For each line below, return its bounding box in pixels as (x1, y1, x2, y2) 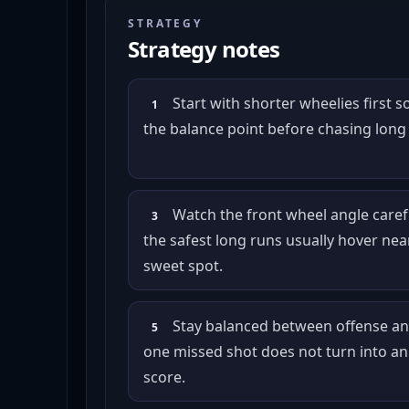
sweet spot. (143, 256, 223, 276)
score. (143, 367, 185, 387)
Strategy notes (128, 34, 280, 64)
